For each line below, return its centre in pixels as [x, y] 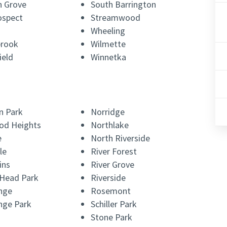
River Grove [113, 165]
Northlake [110, 125]
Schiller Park [114, 204]
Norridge [108, 112]
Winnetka [109, 57]
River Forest [114, 152]
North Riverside [121, 138]
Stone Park [112, 217]
